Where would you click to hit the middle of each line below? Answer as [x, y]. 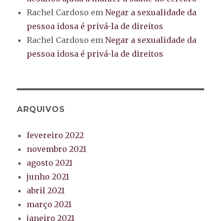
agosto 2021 [50, 163]
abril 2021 [46, 190]
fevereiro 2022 [55, 135]
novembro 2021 [57, 149]
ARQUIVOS [41, 109]
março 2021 [49, 204]
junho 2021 [48, 176]
